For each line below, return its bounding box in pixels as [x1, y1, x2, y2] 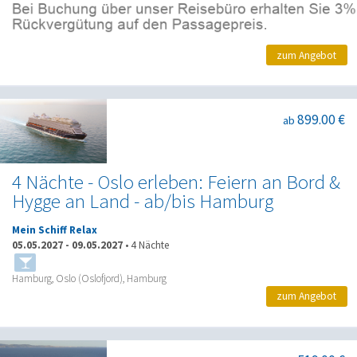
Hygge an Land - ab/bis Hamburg [12, 189, 273, 214]
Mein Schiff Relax [12, 222, 97, 237]
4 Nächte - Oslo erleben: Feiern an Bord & [12, 170, 340, 195]
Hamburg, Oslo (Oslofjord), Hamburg [12, 271, 167, 285]
